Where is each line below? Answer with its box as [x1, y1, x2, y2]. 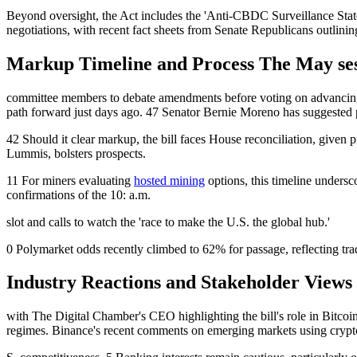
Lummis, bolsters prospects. [6, 146, 146, 160]
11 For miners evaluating [6, 173, 134, 187]
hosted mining [134, 173, 205, 187]
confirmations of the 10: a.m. [6, 187, 151, 202]
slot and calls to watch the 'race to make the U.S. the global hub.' [6, 214, 330, 229]
